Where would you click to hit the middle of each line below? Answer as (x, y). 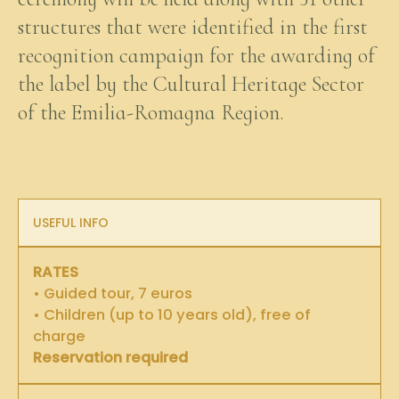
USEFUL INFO (71, 222)
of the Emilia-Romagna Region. (151, 112)
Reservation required (110, 357)
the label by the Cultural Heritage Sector (191, 84)
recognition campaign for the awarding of (196, 55)
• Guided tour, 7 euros (113, 293)
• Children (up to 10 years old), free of (172, 314)
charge (59, 336)
